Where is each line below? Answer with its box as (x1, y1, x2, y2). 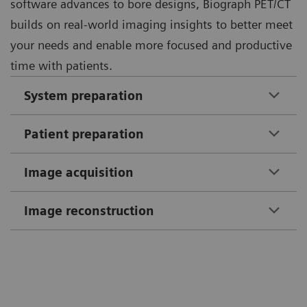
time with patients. (10, 58, 112, 73)
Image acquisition (24, 164, 134, 180)
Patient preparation (24, 126, 144, 141)
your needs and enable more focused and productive (10, 37, 292, 52)
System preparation (24, 88, 143, 103)
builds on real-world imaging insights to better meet (10, 16, 293, 32)
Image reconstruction (24, 203, 154, 218)
